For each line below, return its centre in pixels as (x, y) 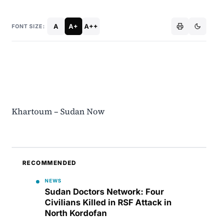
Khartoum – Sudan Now (58, 112)
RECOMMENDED (50, 163)
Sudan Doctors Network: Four (104, 192)
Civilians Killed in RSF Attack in (108, 203)
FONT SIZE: (28, 26)
